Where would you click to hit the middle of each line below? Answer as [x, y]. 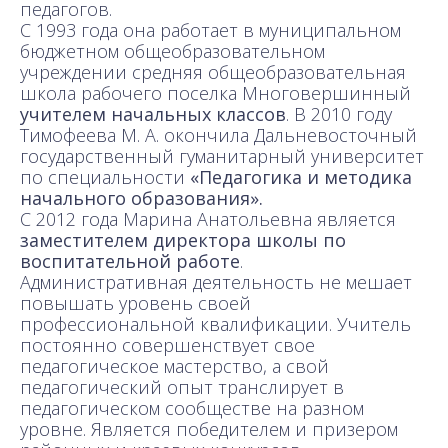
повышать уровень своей [135, 302]
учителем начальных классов [153, 113]
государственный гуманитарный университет [222, 155]
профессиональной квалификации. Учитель [215, 323]
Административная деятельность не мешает [216, 281]
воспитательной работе [130, 260]
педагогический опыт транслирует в [182, 386]
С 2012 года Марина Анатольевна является [208, 218]
